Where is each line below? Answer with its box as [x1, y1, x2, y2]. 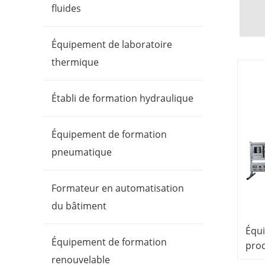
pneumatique [51, 146, 112, 159]
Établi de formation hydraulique [51, 92, 193, 105]
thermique [51, 56, 99, 69]
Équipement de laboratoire [51, 38, 172, 51]
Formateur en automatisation [51, 182, 184, 195]
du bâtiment [51, 199, 106, 213]
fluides [51, 2, 81, 15]
